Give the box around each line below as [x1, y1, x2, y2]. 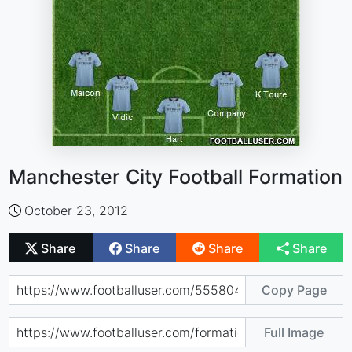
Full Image [264, 324, 324, 340]
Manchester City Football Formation [9, 165, 343, 189]
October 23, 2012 [24, 203, 129, 218]
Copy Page [261, 281, 327, 298]
